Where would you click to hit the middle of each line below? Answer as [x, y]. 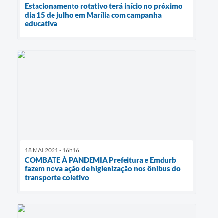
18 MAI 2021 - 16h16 [52, 150]
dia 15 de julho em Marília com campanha [93, 14]
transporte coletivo [57, 177]
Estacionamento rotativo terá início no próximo [104, 6]
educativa [41, 23]
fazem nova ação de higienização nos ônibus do [103, 169]
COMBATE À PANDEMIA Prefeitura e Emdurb [100, 160]
